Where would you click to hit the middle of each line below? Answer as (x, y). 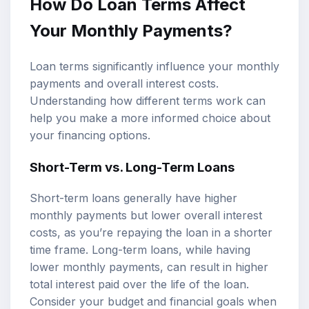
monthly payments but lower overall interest (146, 216)
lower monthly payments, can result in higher (149, 267)
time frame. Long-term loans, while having (140, 250)
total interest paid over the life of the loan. (139, 285)
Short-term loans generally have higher (133, 198)
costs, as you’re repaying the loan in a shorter (151, 233)
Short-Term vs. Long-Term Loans (132, 167)
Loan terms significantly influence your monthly (154, 66)
